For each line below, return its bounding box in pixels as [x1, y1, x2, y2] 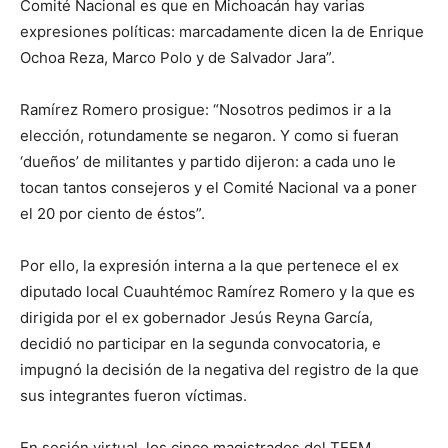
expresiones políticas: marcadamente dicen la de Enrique [20, 22, 424, 42]
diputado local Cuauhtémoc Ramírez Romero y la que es [20, 282, 415, 302]
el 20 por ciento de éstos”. [20, 204, 205, 224]
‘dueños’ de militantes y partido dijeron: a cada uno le [20, 152, 396, 172]
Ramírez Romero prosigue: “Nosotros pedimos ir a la [20, 100, 391, 120]
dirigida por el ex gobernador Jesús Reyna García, [20, 308, 373, 328]
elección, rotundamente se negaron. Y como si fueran [20, 126, 399, 146]
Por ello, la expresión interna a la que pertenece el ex [20, 256, 399, 276]
